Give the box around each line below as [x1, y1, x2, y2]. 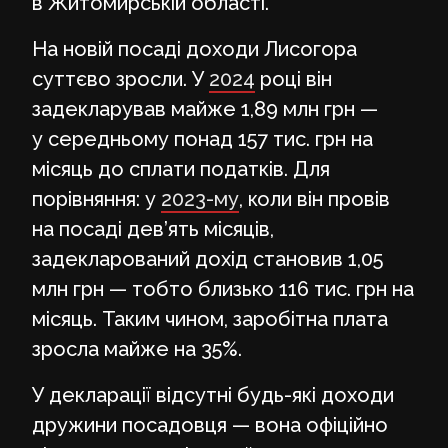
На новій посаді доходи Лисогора [32, 36, 357, 61]
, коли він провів [239, 186, 390, 211]
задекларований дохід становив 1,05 [32, 246, 383, 271]
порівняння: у [32, 186, 161, 211]
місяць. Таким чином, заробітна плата [32, 306, 388, 331]
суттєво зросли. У [32, 66, 209, 91]
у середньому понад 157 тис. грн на [32, 126, 373, 151]
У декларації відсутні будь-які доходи [32, 382, 394, 407]
